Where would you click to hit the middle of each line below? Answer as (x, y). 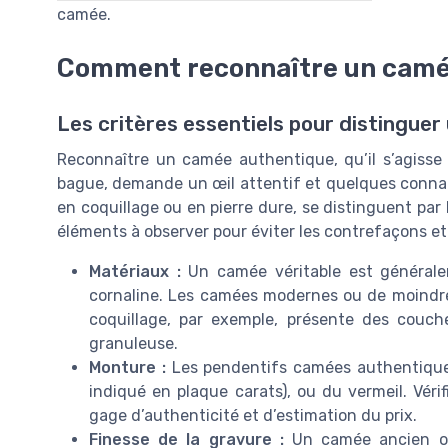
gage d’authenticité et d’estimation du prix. (253, 416)
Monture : (127, 368)
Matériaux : (135, 272)
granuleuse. (133, 344)
